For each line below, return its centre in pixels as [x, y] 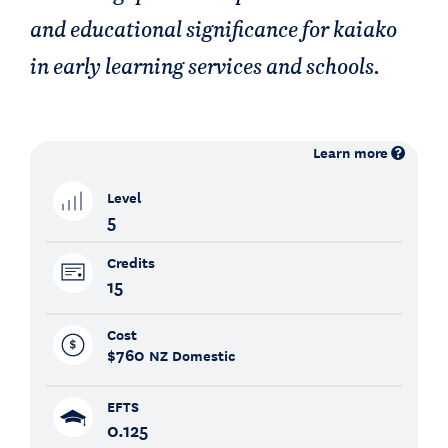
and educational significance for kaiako [213, 28]
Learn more [351, 152]
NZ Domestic [191, 355]
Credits [130, 262]
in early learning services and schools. [205, 65]
